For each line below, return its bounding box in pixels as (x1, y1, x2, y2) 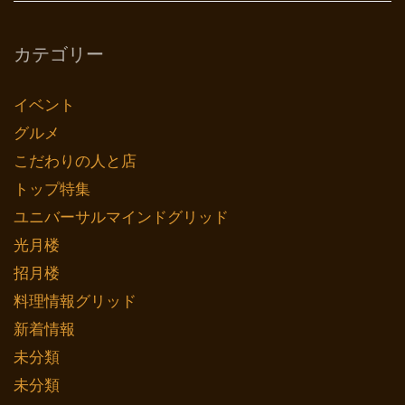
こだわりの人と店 (14, 152, 137, 170)
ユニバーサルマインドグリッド (14, 208, 229, 226)
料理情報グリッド (14, 292, 137, 310)
